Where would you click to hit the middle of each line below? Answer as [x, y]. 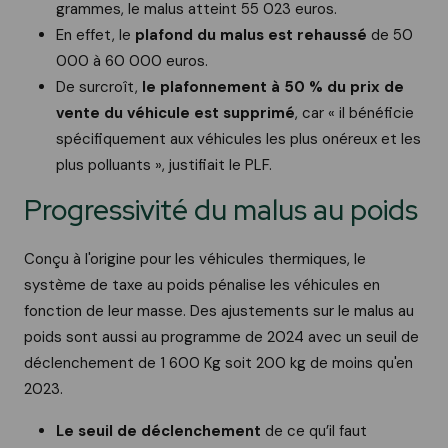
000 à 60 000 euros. [132, 61]
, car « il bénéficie [354, 113]
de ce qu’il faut [316, 431]
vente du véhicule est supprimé [175, 113]
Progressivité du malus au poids [221, 210]
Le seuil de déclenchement [160, 431]
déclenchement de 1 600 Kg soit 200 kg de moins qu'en [218, 363]
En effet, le [95, 35]
